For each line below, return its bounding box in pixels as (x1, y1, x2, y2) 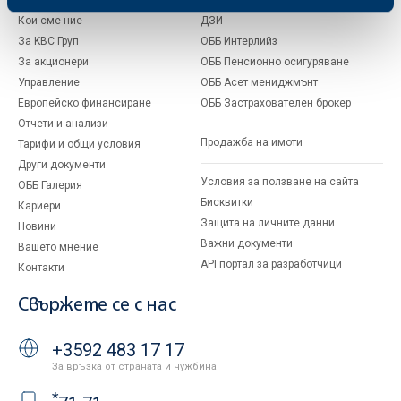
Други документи (18, 158, 106, 171)
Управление (18, 76, 80, 89)
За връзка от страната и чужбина (52, 360, 217, 372)
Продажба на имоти (200, 136, 303, 149)
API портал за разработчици (200, 258, 342, 270)
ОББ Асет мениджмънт (200, 76, 318, 89)
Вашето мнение (18, 241, 98, 253)
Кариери (18, 200, 61, 212)
